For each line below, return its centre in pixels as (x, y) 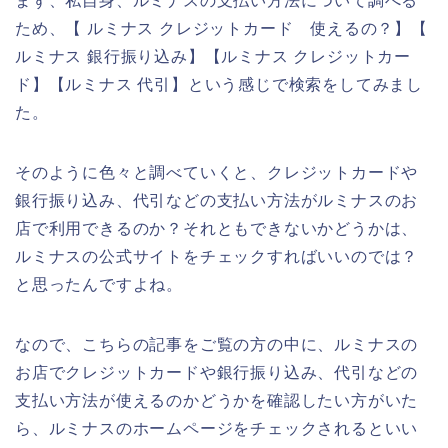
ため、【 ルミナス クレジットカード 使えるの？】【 (221, 29)
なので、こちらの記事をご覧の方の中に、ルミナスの (217, 345)
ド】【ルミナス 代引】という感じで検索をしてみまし (219, 85)
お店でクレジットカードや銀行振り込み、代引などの (217, 373)
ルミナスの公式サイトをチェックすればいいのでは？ (217, 257)
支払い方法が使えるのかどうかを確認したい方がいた (217, 401)
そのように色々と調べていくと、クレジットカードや (217, 173)
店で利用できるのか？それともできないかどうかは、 (217, 229)
